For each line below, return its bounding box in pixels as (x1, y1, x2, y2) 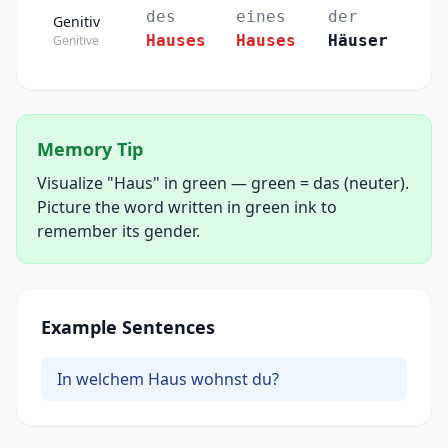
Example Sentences (41, 315, 215, 340)
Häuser (328, 31, 388, 51)
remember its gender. (37, 220, 200, 243)
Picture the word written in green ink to (37, 196, 337, 219)
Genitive (53, 32, 99, 50)
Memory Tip (37, 137, 143, 162)
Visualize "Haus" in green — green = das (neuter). (37, 172, 409, 195)
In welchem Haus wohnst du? (57, 368, 279, 391)
